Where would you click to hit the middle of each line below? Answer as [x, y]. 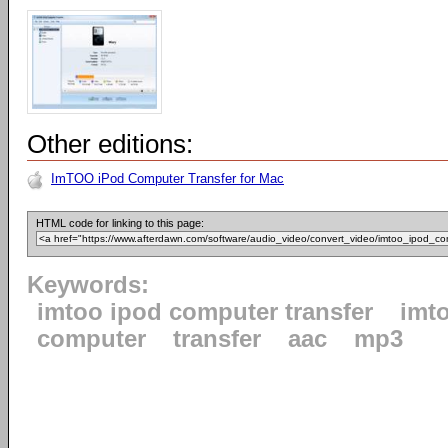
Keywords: [88, 285]
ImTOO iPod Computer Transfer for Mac [167, 178]
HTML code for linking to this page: [120, 223]
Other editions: [110, 144]
